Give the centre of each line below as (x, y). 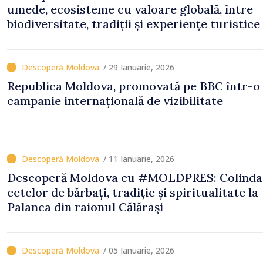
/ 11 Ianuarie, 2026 (139, 159)
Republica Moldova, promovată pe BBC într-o (134, 86)
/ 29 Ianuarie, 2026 (139, 67)
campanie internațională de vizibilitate (115, 101)
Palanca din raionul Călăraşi (85, 207)
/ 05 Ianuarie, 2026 (139, 250)
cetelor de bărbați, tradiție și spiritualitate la (133, 192)
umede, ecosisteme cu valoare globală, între (130, 9)
